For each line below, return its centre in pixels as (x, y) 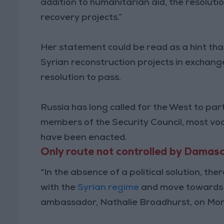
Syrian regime (108, 188)
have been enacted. (84, 138)
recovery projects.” (81, 18)
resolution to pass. (81, 78)
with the (59, 188)
